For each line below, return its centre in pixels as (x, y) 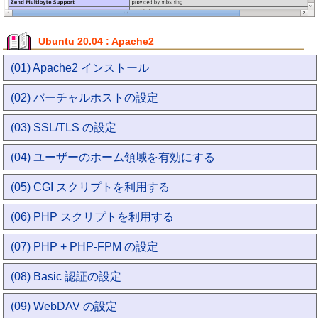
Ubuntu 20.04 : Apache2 (97, 41)
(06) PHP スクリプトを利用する (93, 217)
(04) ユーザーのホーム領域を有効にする (113, 157)
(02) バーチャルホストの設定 (85, 98)
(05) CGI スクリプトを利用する (91, 187)
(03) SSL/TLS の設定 (64, 127)
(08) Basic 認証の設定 (66, 276)
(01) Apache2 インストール (80, 68)
